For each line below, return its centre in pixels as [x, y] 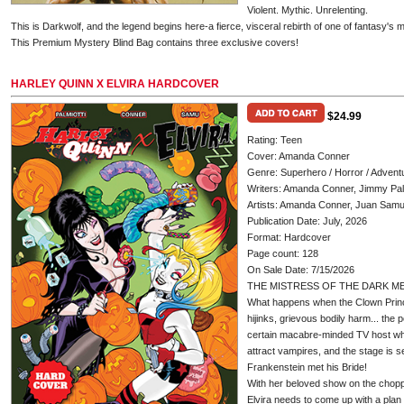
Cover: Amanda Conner [298, 156]
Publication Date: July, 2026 [307, 221]
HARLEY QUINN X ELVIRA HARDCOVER [115, 84]
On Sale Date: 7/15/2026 [301, 270]
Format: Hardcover [289, 237]
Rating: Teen [275, 140]
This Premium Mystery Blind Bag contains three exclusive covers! [155, 42]
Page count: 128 [283, 253]
